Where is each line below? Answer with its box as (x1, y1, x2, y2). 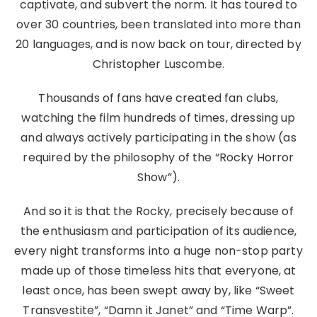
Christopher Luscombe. (92, 56, 225, 72)
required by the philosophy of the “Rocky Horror (23, 149, 294, 166)
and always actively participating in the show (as (21, 129, 296, 146)
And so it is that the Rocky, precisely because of (23, 203, 294, 219)
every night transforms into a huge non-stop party (14, 243, 303, 259)
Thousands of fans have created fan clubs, (38, 90, 279, 106)
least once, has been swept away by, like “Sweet (22, 282, 295, 299)
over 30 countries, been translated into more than (16, 16, 301, 33)
